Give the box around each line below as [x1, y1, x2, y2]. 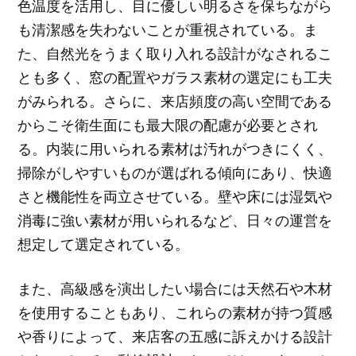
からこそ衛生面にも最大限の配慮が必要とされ [17, 114, 319, 134]
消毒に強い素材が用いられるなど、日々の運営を [17, 210, 333, 230]
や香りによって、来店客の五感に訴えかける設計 [17, 327, 333, 346]
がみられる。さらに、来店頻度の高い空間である [17, 91, 333, 110]
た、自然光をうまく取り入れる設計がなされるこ [17, 43, 333, 63]
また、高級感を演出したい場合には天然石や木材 [17, 279, 333, 299]
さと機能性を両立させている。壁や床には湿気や [17, 186, 333, 206]
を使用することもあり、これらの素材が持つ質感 [17, 303, 333, 323]
